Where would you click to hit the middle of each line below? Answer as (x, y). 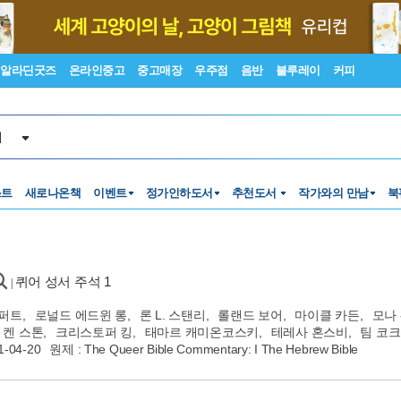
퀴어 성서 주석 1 (63, 282)
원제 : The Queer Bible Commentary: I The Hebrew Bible (204, 349)
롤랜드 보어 (250, 315)
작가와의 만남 (333, 193)
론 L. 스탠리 (172, 315)
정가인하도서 (179, 193)
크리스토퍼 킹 (94, 332)
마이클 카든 (327, 315)
